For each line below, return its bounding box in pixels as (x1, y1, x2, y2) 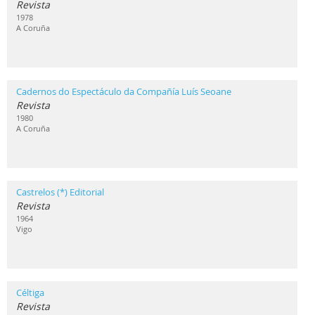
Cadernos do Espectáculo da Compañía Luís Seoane (16, 85, 231, 98)
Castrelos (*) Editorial (16, 186, 104, 198)
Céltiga (16, 286, 44, 299)
